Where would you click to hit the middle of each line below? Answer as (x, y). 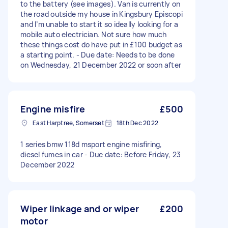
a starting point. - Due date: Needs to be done (98, 55)
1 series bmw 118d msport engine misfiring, (91, 144)
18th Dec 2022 (137, 123)
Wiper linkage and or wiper (80, 209)
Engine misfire (53, 109)
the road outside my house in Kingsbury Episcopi (102, 14)
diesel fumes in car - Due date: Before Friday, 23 (101, 154)
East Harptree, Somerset (68, 123)
